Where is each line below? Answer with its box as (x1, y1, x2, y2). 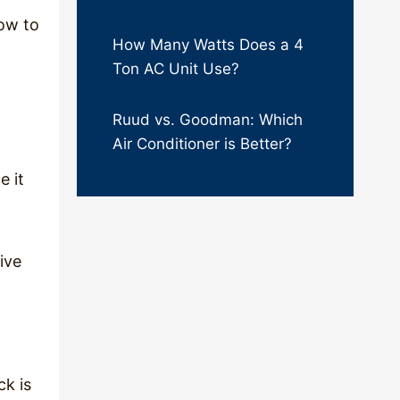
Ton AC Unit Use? (112, 59, 239, 78)
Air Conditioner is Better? (112, 135, 292, 153)
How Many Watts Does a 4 (112, 35, 304, 54)
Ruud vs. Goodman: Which (112, 111, 303, 129)
